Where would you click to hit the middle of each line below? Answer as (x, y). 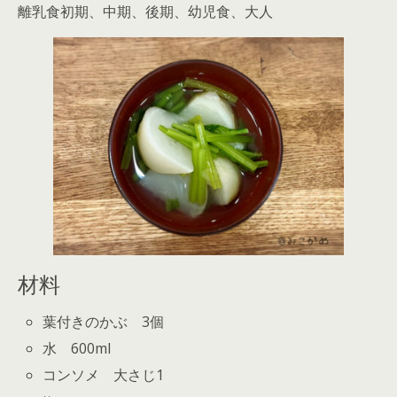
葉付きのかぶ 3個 (104, 322)
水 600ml (77, 349)
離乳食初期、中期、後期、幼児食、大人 (145, 12)
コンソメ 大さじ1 (104, 375)
